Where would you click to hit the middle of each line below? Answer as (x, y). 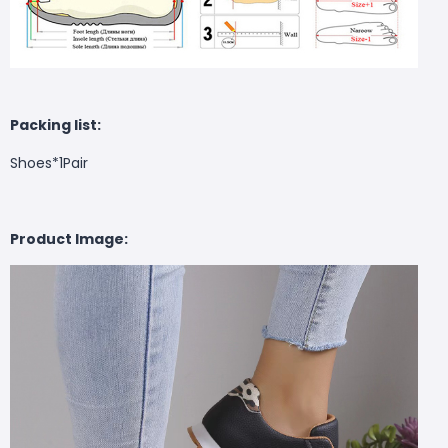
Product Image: (69, 238)
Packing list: (55, 124)
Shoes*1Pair (49, 162)
